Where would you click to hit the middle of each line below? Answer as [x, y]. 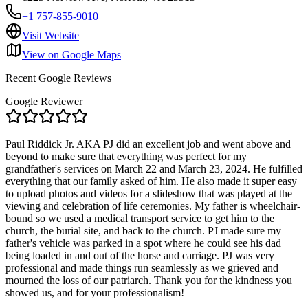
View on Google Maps [71, 54]
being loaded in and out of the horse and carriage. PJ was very [140, 255]
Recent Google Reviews [58, 78]
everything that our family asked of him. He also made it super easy [151, 181]
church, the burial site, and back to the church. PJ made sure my [143, 230]
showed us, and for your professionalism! [95, 292]
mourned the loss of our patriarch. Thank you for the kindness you [149, 280]
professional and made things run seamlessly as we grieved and [142, 267]
